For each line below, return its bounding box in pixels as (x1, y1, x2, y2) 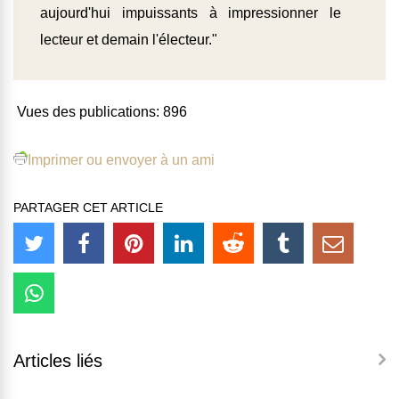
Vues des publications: (17, 104, 159, 120)
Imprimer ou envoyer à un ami (28, 152, 215, 168)
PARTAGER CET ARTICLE (13, 200, 163, 216)
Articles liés (13, 351, 102, 371)
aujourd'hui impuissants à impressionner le (40, 5, 341, 21)
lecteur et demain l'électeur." (40, 32, 217, 48)
